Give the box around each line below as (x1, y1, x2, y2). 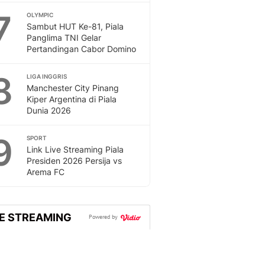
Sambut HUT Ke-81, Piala (27, 21, 124, 31)
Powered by (89, 213, 119, 221)
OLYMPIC (27, 11, 53, 18)
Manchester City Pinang (27, 83, 119, 93)
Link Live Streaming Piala (27, 144, 124, 154)
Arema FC (27, 167, 64, 177)
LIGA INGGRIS (27, 73, 67, 80)
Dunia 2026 (27, 105, 71, 115)
